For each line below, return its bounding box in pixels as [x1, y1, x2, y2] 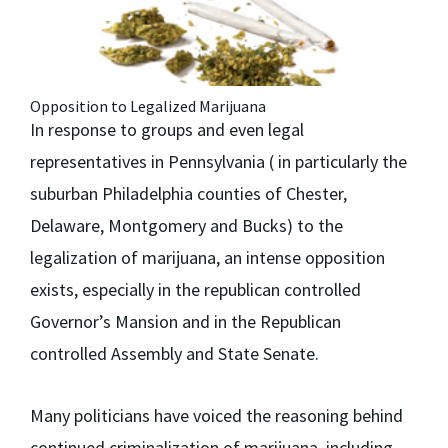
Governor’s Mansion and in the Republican [30, 310, 341, 334]
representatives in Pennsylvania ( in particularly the [30, 150, 407, 174]
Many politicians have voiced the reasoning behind [30, 404, 403, 428]
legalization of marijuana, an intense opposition [30, 246, 385, 270]
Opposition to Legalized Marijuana [30, 96, 266, 117]
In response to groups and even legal [30, 118, 304, 142]
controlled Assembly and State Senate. [30, 342, 319, 366]
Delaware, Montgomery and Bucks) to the [30, 214, 343, 238]
